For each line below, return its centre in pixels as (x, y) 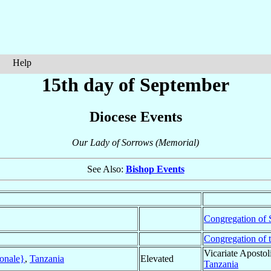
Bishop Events (155, 169)
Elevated (157, 259)
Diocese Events (135, 117)
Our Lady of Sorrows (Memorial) (135, 143)
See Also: (106, 169)
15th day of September (135, 85)
